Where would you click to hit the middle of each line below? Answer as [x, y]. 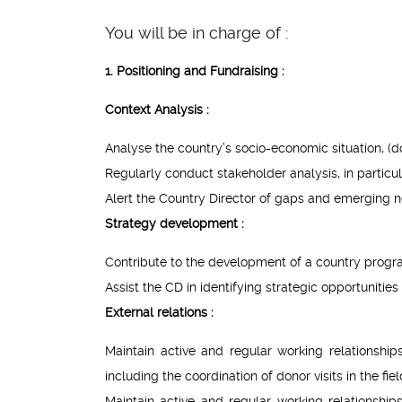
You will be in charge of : [197, 33]
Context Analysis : [157, 110]
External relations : [159, 313]
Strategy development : [175, 224]
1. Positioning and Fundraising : [195, 71]
